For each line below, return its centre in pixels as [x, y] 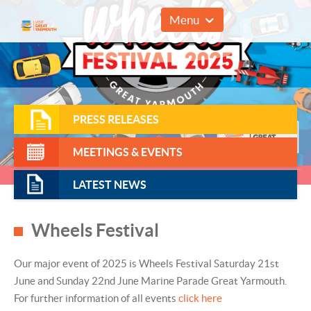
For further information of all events [96, 298]
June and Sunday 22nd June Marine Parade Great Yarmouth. [151, 281]
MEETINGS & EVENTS [128, 152]
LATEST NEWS [110, 185]
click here [201, 298]
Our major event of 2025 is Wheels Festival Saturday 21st [146, 263]
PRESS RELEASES [116, 119]
